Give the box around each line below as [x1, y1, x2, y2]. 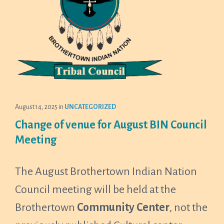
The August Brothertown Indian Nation [15, 165, 197, 177]
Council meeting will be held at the [15, 183, 176, 195]
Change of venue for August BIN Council [15, 119, 207, 131]
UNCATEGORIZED [64, 103, 116, 110]
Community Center [75, 201, 169, 213]
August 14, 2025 [15, 103, 58, 110]
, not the [169, 201, 207, 213]
